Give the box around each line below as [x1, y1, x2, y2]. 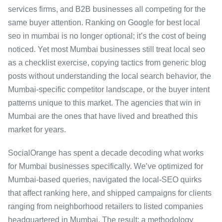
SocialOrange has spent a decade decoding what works [8, 149, 204, 157]
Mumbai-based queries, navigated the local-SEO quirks [8, 175, 202, 184]
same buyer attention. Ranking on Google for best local [8, 18, 200, 27]
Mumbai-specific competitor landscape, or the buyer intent [8, 85, 210, 94]
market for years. [8, 125, 66, 134]
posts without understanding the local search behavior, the [8, 72, 211, 80]
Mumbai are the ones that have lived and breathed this [8, 112, 198, 120]
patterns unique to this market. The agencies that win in [8, 99, 201, 107]
